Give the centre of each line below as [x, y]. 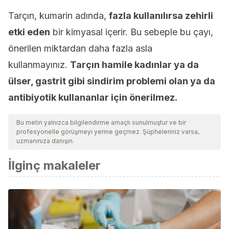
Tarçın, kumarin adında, [59, 16]
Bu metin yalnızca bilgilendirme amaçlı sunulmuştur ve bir [101, 123]
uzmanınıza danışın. [45, 141]
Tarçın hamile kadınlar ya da [134, 65]
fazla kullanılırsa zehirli [161, 16]
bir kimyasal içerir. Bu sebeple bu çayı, [132, 32]
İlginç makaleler [54, 166]
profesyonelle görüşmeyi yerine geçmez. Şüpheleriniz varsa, [108, 132]
